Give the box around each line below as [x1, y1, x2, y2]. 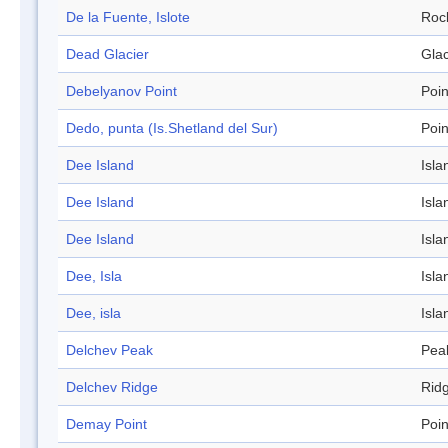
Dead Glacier [66, 46, 149, 63]
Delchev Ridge [66, 379, 158, 396]
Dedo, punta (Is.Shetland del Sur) [66, 120, 278, 137]
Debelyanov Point [66, 83, 177, 100]
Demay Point [66, 416, 147, 433]
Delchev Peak [66, 342, 153, 359]
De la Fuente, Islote [66, 9, 190, 26]
